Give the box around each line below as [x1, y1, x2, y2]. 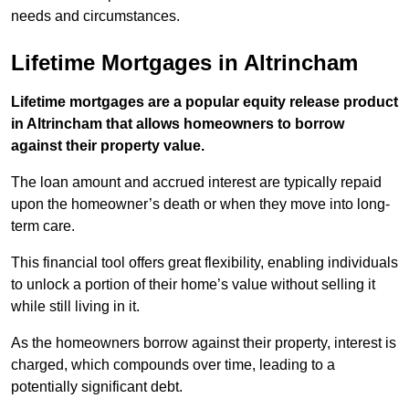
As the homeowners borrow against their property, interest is [11, 335, 396, 351]
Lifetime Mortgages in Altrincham [11, 50, 358, 76]
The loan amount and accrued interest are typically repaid [11, 174, 382, 191]
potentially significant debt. [11, 379, 183, 395]
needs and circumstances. [11, 8, 180, 25]
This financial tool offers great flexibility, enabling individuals [11, 255, 398, 271]
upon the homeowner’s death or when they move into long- [11, 196, 390, 213]
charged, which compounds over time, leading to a [11, 357, 335, 373]
